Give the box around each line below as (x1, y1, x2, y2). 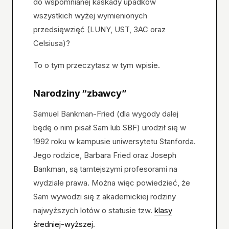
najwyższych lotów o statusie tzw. (33, 205, 154, 215)
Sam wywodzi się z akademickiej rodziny (33, 192, 176, 201)
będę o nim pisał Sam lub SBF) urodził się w (33, 123, 186, 132)
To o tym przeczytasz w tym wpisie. (33, 60, 160, 70)
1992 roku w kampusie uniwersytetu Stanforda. (33, 136, 196, 146)
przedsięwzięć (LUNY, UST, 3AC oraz (33, 25, 166, 34)
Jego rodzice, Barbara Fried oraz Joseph (33, 150, 176, 160)
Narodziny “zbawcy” (33, 88, 127, 99)
